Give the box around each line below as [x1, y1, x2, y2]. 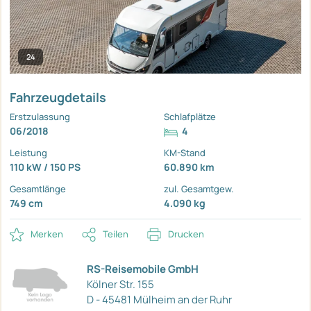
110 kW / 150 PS [10, 160, 81, 174]
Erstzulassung [10, 110, 70, 124]
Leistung [10, 146, 47, 160]
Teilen [103, 228, 128, 241]
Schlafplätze [164, 110, 216, 124]
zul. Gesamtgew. [164, 183, 234, 196]
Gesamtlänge [10, 183, 66, 196]
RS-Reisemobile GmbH [87, 262, 199, 277]
